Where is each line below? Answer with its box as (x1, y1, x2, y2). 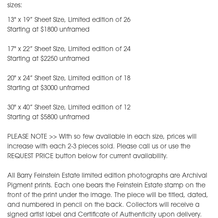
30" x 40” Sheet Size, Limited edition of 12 (7, 104, 130, 111)
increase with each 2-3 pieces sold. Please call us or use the (7, 143, 190, 150)
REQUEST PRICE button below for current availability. (7, 153, 168, 160)
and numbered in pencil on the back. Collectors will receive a (7, 201, 200, 208)
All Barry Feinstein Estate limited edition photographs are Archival (7, 172, 207, 179)
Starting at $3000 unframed (7, 85, 90, 91)
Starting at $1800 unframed (7, 26, 90, 33)
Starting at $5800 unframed (7, 114, 90, 121)
